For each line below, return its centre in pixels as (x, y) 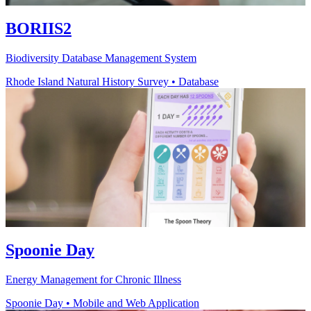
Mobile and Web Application (136, 303)
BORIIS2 (39, 29)
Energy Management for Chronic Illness (93, 279)
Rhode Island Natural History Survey (87, 82)
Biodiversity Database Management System (101, 58)
